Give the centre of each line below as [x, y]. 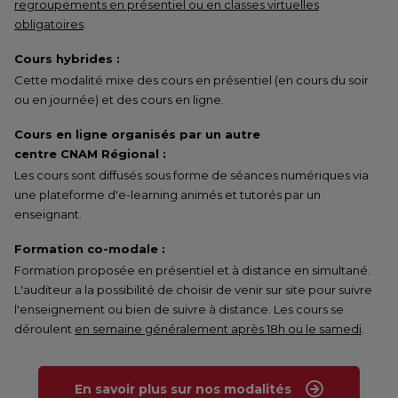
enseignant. [48, 214]
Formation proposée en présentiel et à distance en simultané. [192, 270]
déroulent [44, 329]
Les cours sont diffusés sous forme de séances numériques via [191, 175]
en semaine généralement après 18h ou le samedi [218, 329]
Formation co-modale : [90, 249]
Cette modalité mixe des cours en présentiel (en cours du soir [191, 80]
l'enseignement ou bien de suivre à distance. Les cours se [179, 309]
